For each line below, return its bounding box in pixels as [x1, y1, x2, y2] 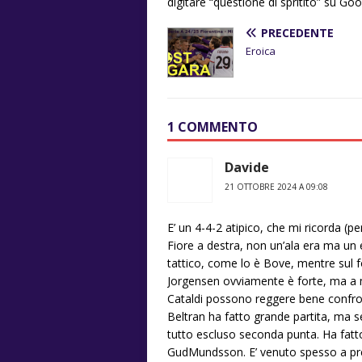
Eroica [246, 44, 276, 59]
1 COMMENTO [167, 118, 258, 137]
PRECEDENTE [261, 25, 334, 41]
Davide [225, 158, 269, 177]
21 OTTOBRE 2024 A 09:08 [225, 181, 328, 193]
